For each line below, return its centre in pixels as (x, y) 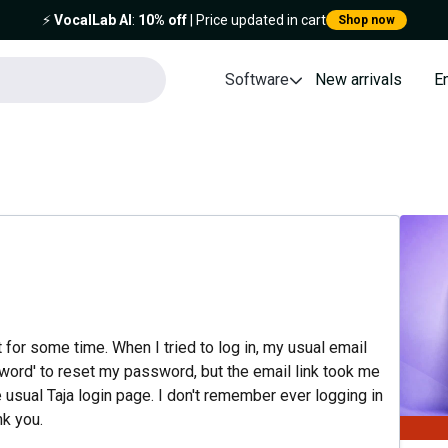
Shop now (366, 20)
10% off (162, 20)
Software (257, 79)
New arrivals (359, 79)
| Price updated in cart (256, 20)
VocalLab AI (92, 20)
